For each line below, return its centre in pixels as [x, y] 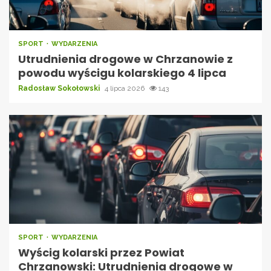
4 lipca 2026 [126, 88]
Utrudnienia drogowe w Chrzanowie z [126, 59]
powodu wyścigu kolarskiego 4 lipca [122, 73]
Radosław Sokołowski [60, 88]
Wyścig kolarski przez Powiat [101, 252]
